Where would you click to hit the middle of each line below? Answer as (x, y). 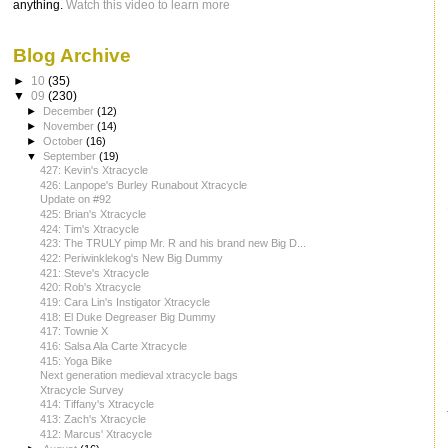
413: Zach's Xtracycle (93, 419)
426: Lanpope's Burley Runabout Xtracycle (144, 184)
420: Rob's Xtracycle (91, 287)
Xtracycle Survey (82, 389)
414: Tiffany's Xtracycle (97, 404)
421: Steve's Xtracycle (95, 272)
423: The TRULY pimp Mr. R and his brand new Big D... (173, 243)
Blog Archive (72, 56)
